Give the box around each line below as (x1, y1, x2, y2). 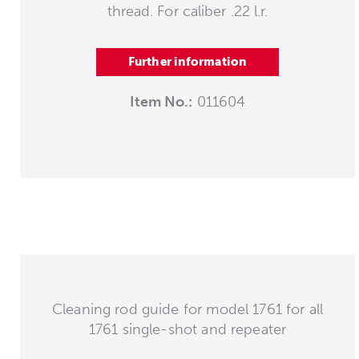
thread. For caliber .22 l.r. (107, 2, 268, 20)
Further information (128, 54, 247, 69)
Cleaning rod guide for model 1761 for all (51, 300, 324, 318)
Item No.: (129, 92, 193, 111)
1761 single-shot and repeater (88, 320, 287, 338)
